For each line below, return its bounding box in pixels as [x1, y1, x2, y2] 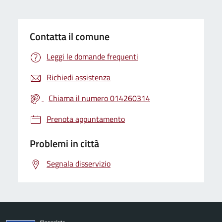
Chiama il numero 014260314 [49, 92, 150, 104]
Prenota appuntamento [47, 112, 125, 125]
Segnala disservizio [47, 157, 111, 169]
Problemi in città [30, 135, 99, 151]
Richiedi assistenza [47, 71, 111, 83]
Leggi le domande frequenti [47, 50, 138, 62]
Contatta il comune [30, 28, 110, 44]
